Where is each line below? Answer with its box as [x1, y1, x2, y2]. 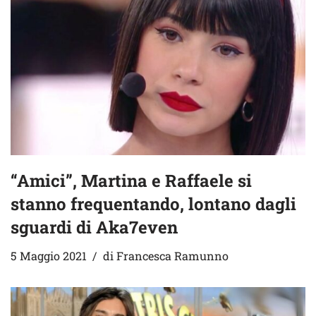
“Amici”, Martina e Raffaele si [11, 169, 252, 193]
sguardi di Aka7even [11, 216, 178, 239]
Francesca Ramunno [116, 248, 229, 264]
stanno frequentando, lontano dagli [11, 193, 296, 216]
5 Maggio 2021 [11, 248, 87, 264]
